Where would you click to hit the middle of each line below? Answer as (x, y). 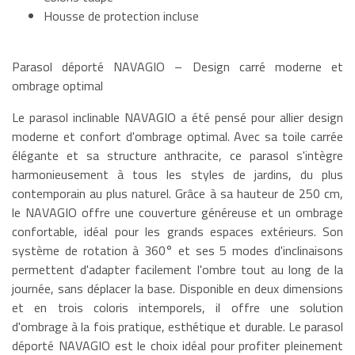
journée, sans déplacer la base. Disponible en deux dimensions (177, 288)
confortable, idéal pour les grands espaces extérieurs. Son (177, 231)
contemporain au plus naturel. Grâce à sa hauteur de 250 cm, (177, 193)
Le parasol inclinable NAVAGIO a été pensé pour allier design (177, 117)
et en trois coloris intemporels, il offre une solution (177, 307)
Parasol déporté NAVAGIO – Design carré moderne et (177, 66)
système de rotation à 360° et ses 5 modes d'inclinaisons (177, 250)
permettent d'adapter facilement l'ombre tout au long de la (177, 269)
